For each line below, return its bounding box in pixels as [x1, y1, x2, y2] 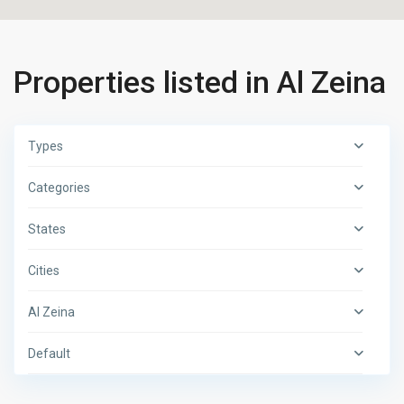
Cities [28, 263, 60, 279]
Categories [28, 180, 91, 196]
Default [28, 346, 71, 362]
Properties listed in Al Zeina [14, 64, 387, 101]
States [28, 222, 67, 237]
